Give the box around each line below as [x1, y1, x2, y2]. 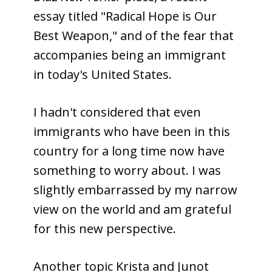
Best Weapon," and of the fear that [33, 27, 234, 44]
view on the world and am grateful [33, 200, 231, 217]
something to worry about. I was [33, 161, 221, 178]
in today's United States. [33, 66, 175, 83]
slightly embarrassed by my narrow [33, 181, 237, 198]
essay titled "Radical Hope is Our [33, 7, 217, 24]
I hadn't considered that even [33, 103, 201, 120]
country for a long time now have [33, 142, 225, 159]
